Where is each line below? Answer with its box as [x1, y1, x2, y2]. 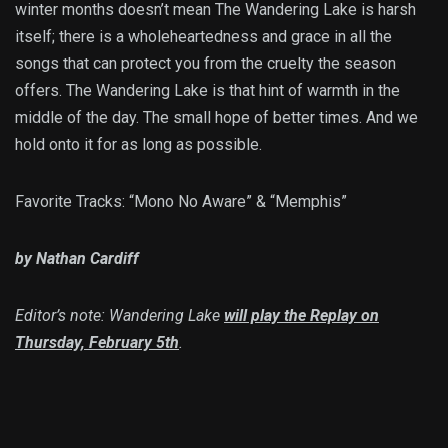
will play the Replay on [224, 305, 379, 325]
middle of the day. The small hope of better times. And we [15, 107, 418, 127]
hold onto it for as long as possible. [15, 134, 262, 154]
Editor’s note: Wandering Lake [15, 305, 224, 325]
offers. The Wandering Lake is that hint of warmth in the [15, 80, 400, 100]
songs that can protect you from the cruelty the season [15, 53, 396, 73]
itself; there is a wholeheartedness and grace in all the [15, 26, 392, 46]
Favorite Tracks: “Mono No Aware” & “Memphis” [15, 191, 347, 211]
